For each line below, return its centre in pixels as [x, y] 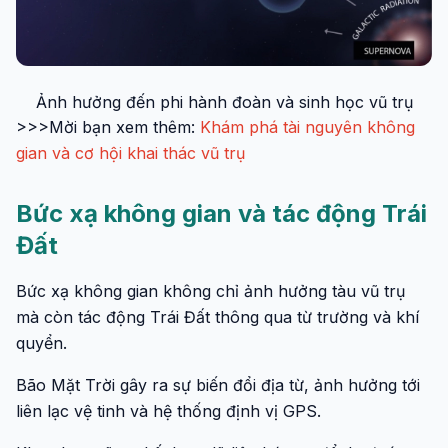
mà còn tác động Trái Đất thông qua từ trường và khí [217, 317]
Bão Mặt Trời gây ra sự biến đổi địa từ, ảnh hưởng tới [218, 385]
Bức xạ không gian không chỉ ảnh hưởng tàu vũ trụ [210, 291]
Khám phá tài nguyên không [307, 127]
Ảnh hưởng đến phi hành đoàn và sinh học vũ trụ [224, 102]
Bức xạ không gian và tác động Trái [221, 213]
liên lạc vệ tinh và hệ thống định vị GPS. [168, 411]
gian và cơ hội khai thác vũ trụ [130, 153]
